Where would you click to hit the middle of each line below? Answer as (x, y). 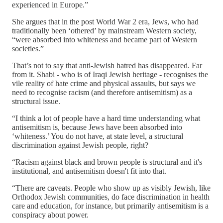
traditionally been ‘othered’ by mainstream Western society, (104, 30)
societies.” (28, 48)
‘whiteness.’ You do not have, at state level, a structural (98, 136)
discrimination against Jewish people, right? (80, 145)
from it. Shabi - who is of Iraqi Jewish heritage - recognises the (110, 74)
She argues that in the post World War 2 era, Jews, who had (105, 21)
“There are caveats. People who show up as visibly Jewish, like (111, 188)
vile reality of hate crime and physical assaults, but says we (104, 83)
